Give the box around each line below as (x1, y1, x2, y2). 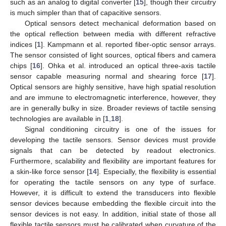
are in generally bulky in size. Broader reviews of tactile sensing (10, 103, 216, 112)
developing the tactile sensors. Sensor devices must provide (10, 135, 216, 144)
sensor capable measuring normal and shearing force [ (10, 72, 204, 80)
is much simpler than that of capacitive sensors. (10, 8, 161, 17)
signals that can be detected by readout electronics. (10, 146, 216, 154)
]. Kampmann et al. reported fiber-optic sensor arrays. (41, 40, 216, 48)
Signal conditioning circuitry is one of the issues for (24, 125, 216, 133)
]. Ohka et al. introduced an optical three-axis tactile (40, 61, 216, 70)
